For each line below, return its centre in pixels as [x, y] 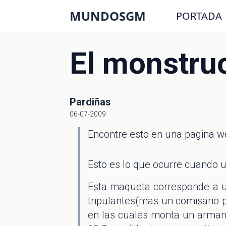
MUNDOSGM [108, 16]
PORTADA [199, 16]
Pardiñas [90, 102]
